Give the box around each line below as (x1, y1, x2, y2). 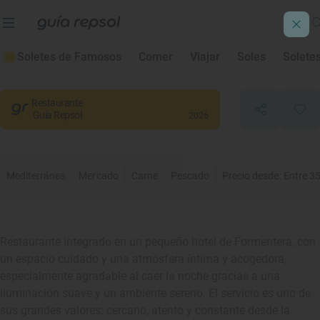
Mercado (79, 170, 119, 181)
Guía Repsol (32, 109, 82, 121)
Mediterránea (6, 170, 66, 181)
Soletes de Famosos (17, 50, 121, 64)
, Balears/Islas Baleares (116, 61, 204, 71)
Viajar (190, 50, 220, 64)
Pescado (170, 170, 210, 181)
